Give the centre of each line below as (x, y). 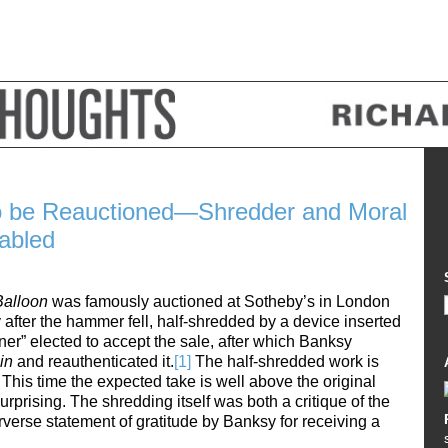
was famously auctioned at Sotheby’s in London (221, 301)
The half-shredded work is (285, 361)
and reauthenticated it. (95, 361)
